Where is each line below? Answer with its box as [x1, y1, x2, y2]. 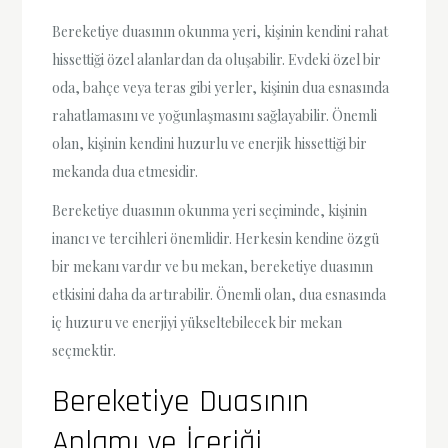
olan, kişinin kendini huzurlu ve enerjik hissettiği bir [52, 133, 368, 153]
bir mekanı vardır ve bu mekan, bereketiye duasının [52, 256, 374, 276]
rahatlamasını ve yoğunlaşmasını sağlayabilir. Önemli [52, 105, 378, 125]
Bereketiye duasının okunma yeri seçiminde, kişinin [52, 200, 368, 220]
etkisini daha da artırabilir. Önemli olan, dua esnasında [52, 284, 387, 304]
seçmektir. [52, 340, 117, 360]
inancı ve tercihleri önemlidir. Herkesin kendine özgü [52, 228, 380, 248]
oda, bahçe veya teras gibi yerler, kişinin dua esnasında [52, 77, 390, 97]
